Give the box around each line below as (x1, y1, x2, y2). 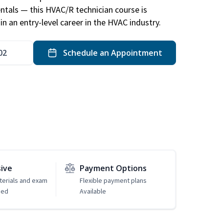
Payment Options (79, 163, 147, 174)
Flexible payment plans (79, 176, 147, 185)
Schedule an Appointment (61, 47, 162, 59)
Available (79, 187, 106, 196)
